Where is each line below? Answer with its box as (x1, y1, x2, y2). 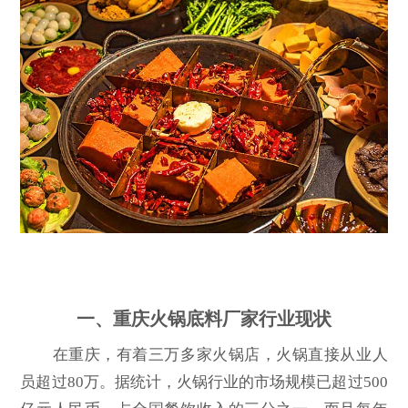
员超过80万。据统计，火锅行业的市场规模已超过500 (20, 372, 388, 391)
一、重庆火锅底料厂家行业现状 (76, 308, 331, 329)
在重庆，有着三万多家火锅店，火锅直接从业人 (20, 345, 388, 363)
